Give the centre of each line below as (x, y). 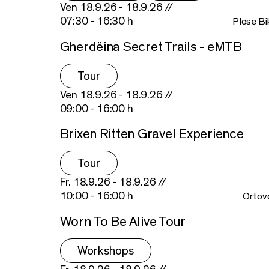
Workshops (105, 251)
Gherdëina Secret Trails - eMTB (151, 47)
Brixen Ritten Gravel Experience (152, 134)
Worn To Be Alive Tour (123, 222)
